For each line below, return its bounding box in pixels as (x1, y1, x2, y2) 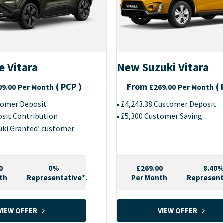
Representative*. (26, 173, 87, 183)
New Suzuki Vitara (117, 60, 209, 75)
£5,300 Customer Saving (121, 111, 202, 121)
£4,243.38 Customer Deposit (121, 99, 216, 109)
